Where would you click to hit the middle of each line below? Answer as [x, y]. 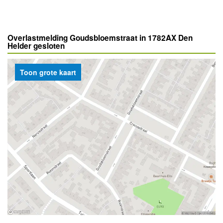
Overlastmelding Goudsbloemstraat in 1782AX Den [100, 38]
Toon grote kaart [48, 72]
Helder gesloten [36, 46]
